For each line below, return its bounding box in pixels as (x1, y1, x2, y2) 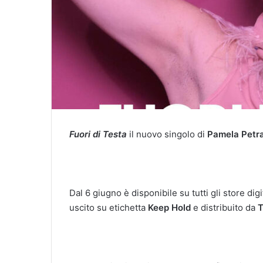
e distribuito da (191, 201, 258, 213)
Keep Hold (148, 201, 191, 213)
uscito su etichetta (69, 201, 148, 213)
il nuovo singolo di (127, 128, 207, 140)
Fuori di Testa (69, 128, 127, 140)
